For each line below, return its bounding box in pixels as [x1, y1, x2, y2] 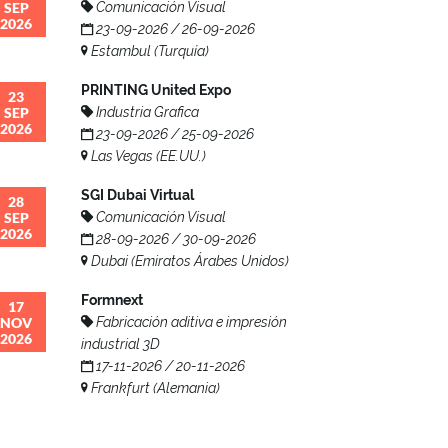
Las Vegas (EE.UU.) [88, 148, 206, 165]
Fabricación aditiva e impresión [93, 314, 287, 331]
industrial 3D [81, 336, 160, 353]
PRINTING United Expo [81, 82, 231, 99]
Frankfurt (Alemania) [88, 380, 220, 397]
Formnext [81, 292, 143, 309]
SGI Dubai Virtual [81, 187, 194, 204]
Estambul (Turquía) [88, 43, 209, 60]
